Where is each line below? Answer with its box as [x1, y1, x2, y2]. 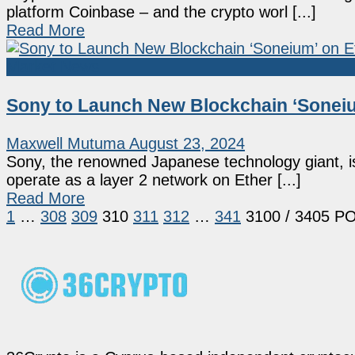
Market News [6, 58, 99, 76]
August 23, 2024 [129, 135, 245, 153]
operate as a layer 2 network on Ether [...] [6, 171, 301, 189]
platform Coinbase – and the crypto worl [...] [6, 3, 316, 21]
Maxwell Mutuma [6, 135, 125, 153]
